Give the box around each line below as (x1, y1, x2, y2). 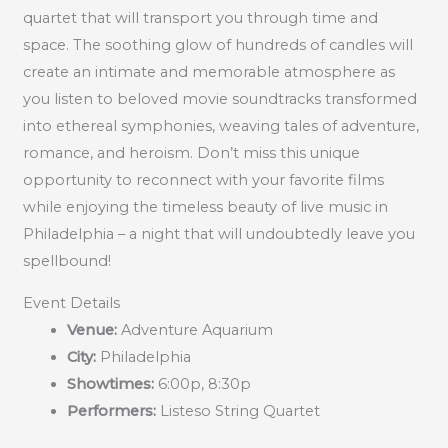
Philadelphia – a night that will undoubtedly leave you (22, 225, 415, 244)
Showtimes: (66, 374, 154, 393)
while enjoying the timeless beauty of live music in (22, 198, 388, 217)
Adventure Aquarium (116, 320, 273, 339)
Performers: (66, 401, 156, 420)
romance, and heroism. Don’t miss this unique (22, 144, 360, 163)
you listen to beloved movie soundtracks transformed (22, 90, 417, 109)
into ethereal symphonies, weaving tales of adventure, (22, 117, 419, 136)
